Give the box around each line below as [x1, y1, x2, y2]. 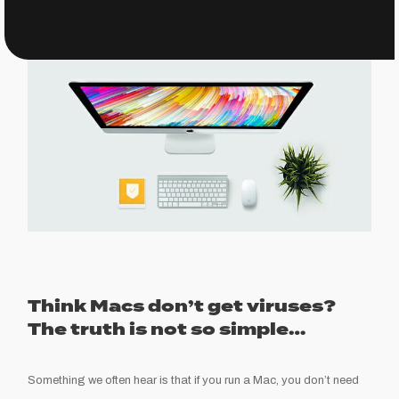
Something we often [28, 373, 132, 387]
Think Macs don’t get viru [28, 293, 289, 320]
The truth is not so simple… [28, 316, 306, 343]
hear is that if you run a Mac [131, 373, 277, 387]
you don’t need [279, 373, 360, 387]
